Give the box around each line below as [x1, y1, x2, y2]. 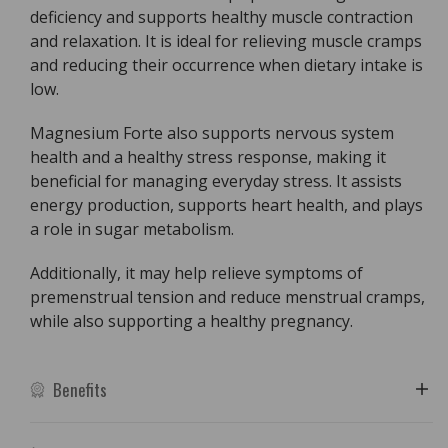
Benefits [53, 377, 107, 403]
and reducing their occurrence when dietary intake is [30, 54, 423, 77]
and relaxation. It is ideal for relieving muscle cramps [30, 30, 422, 53]
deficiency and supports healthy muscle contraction [30, 6, 413, 29]
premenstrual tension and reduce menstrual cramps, [30, 286, 425, 309]
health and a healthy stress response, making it [30, 146, 386, 169]
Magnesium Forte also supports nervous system [30, 122, 394, 145]
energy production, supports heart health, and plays [30, 194, 423, 217]
